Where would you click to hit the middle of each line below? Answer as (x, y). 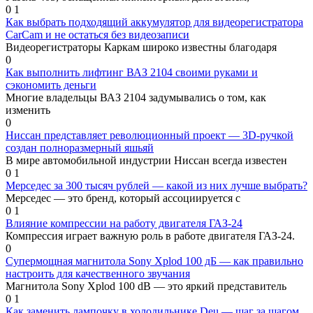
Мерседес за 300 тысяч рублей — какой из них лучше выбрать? (156, 185)
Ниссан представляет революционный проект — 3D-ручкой (150, 135)
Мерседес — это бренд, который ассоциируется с (123, 198)
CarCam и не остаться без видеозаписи (97, 35)
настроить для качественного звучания (98, 274)
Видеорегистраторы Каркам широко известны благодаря (141, 47)
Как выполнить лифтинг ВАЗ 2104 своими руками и (132, 72)
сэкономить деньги (51, 85)
